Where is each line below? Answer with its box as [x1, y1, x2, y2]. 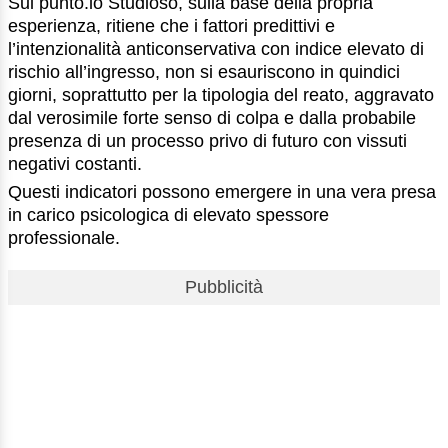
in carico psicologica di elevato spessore [8, 205, 329, 226]
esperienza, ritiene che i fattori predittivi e [8, 15, 335, 36]
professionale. [8, 228, 120, 249]
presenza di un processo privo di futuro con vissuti [8, 130, 407, 151]
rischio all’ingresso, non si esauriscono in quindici [8, 61, 400, 82]
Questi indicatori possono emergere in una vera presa [8, 182, 436, 203]
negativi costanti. [8, 153, 142, 174]
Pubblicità [185, 277, 263, 298]
